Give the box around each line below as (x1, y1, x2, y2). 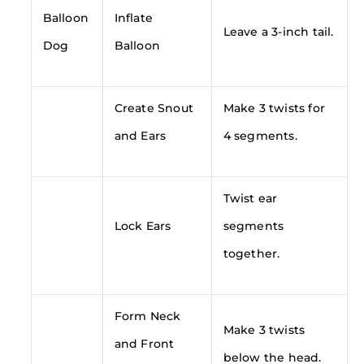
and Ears (114, 128, 167, 142)
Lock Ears (114, 219, 171, 232)
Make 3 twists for (223, 101, 326, 115)
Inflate (114, 11, 154, 24)
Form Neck (114, 309, 181, 323)
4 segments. (223, 128, 297, 142)
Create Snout (114, 101, 194, 115)
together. (223, 246, 280, 260)
